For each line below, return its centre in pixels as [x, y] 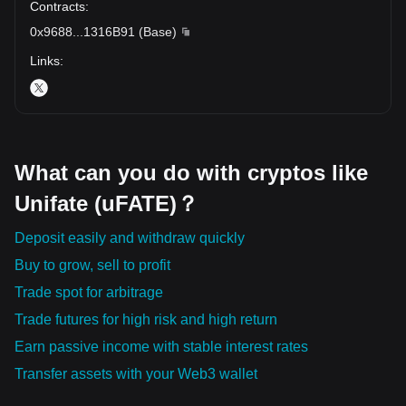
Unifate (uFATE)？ [106, 203]
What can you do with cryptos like [191, 172]
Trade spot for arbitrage [89, 292]
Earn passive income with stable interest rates [161, 346]
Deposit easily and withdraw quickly [130, 237]
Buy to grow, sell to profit [92, 265]
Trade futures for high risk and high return [146, 319]
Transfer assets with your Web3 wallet [136, 373]
